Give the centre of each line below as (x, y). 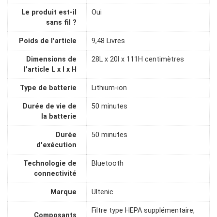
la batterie (59, 117)
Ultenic (102, 192)
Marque (63, 192)
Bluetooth (108, 164)
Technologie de (50, 164)
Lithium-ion (109, 88)
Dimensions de (51, 60)
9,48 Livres (108, 41)
